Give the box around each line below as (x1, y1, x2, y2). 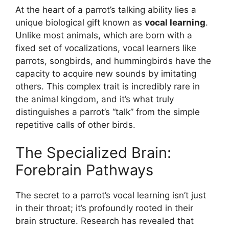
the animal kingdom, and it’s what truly (15, 94, 174, 104)
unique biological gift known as (15, 17, 145, 28)
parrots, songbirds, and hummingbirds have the (15, 55, 211, 66)
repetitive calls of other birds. (15, 119, 135, 130)
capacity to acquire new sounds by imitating (15, 68, 196, 79)
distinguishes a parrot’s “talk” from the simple (15, 106, 200, 117)
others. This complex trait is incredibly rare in (15, 81, 200, 91)
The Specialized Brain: (15, 144, 171, 162)
